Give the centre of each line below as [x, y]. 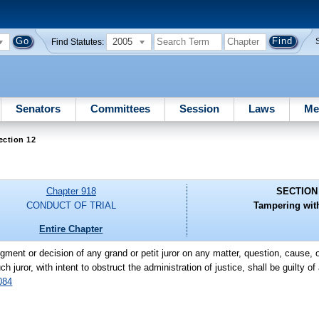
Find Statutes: [78, 42]
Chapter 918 [71, 192]
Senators [38, 108]
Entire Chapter [71, 229]
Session [199, 108]
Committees [120, 108]
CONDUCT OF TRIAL [71, 206]
